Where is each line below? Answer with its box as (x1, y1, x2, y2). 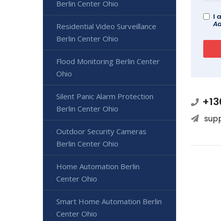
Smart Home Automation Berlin (56, 196, 162, 206)
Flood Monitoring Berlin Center (56, 56, 160, 66)
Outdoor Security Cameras (56, 126, 147, 136)
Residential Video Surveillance (56, 21, 156, 31)
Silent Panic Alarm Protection (56, 91, 153, 101)
